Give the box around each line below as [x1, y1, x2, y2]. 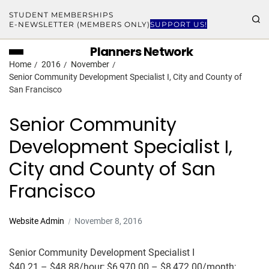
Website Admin [9, 216, 64, 226]
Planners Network [90, 43, 193, 60]
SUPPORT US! [150, 20, 207, 29]
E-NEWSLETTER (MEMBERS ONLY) [9, 20, 150, 29]
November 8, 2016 [74, 216, 142, 226]
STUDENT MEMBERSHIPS [9, 10, 113, 19]
